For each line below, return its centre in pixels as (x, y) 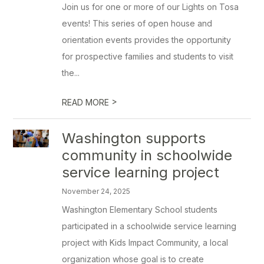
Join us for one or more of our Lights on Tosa (151, 7)
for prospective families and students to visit (148, 56)
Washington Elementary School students (140, 209)
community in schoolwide (147, 155)
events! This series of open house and (137, 23)
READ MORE (87, 102)
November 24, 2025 (96, 191)
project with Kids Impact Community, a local (145, 242)
